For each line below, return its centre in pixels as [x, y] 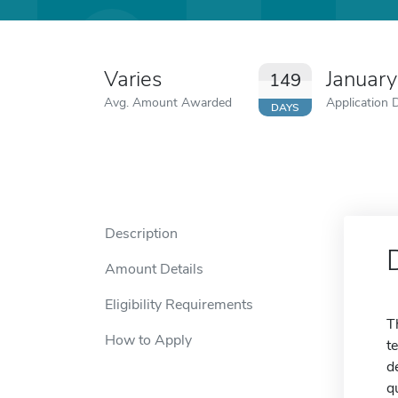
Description [141, 234]
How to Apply [148, 340]
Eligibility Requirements [179, 305]
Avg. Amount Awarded [168, 102]
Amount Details [154, 269]
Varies [133, 79]
